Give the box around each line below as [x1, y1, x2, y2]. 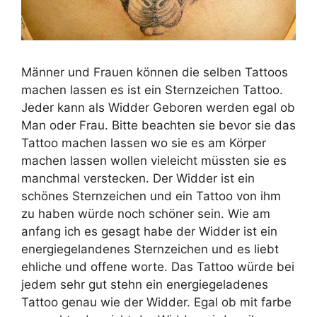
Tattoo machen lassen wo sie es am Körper [21, 135, 266, 150]
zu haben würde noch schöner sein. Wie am [21, 206, 270, 221]
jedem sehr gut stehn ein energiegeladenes [21, 277, 268, 292]
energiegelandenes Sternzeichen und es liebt [21, 241, 279, 256]
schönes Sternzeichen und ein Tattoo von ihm [21, 188, 281, 203]
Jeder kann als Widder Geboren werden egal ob [21, 100, 295, 115]
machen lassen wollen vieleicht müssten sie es [21, 153, 287, 168]
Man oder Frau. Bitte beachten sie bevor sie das [21, 117, 296, 132]
